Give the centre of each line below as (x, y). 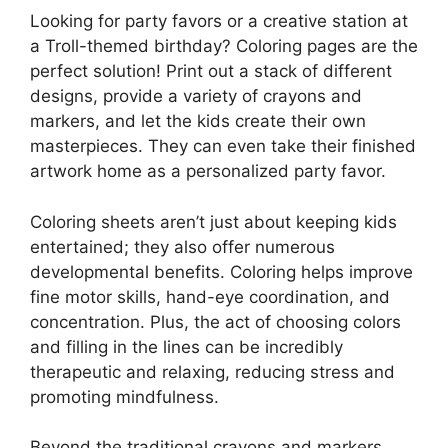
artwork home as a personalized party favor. (208, 171)
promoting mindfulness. (124, 396)
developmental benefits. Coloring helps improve (221, 271)
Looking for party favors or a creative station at (219, 21)
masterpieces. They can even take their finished (223, 146)
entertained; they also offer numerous (182, 246)
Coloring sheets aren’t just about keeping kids (213, 221)
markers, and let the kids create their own (198, 121)
